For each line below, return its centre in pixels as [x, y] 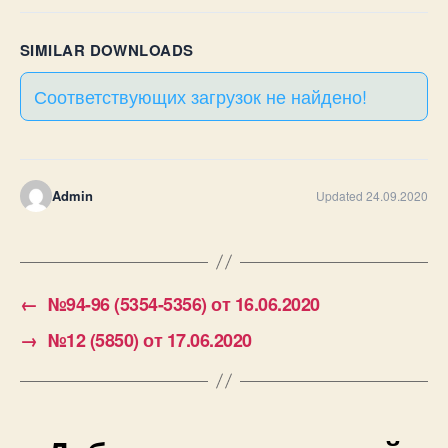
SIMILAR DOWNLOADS [107, 49]
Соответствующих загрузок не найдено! [200, 95]
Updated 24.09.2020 [372, 195]
